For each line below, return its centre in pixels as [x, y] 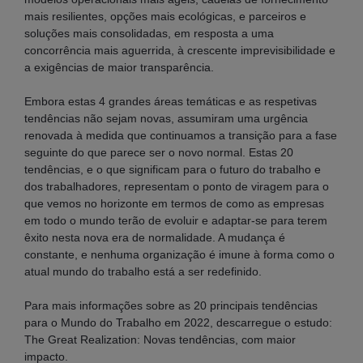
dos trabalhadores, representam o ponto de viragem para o [177, 186]
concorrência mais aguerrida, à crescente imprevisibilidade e [180, 50]
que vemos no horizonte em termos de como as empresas [174, 203]
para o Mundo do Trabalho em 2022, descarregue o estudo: [178, 322]
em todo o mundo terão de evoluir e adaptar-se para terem [176, 220]
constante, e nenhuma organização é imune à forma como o [179, 254]
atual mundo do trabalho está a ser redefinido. [145, 271]
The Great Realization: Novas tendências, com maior [160, 339]
